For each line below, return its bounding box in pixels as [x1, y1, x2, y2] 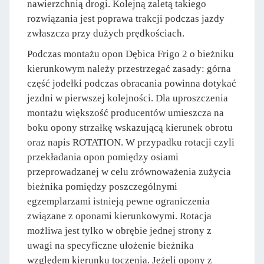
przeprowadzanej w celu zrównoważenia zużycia [27, 166, 231, 178]
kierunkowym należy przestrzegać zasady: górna [27, 63, 231, 75]
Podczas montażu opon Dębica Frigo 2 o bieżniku [27, 48, 234, 60]
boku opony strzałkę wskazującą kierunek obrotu [27, 122, 233, 134]
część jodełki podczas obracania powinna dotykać [27, 78, 236, 90]
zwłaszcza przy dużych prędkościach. [27, 28, 184, 39]
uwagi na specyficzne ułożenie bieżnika [27, 240, 194, 252]
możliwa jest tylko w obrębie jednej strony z [27, 225, 212, 237]
